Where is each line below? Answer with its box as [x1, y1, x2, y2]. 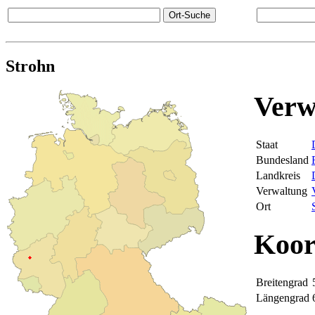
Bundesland [256, 153, 309, 166]
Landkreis [256, 169, 300, 181]
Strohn [6, 56, 55, 75]
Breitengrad [256, 276, 308, 288]
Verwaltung [256, 184, 307, 197]
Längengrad [256, 291, 309, 304]
